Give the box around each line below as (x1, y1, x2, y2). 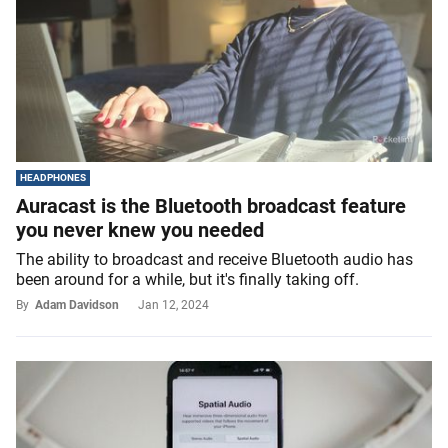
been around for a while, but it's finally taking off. (16, 269, 359, 289)
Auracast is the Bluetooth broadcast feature (16, 193, 406, 218)
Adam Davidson (35, 297, 119, 312)
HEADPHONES (20, 171, 86, 183)
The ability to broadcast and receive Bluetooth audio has (16, 249, 413, 269)
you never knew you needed (16, 217, 264, 242)
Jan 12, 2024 (138, 297, 209, 312)
